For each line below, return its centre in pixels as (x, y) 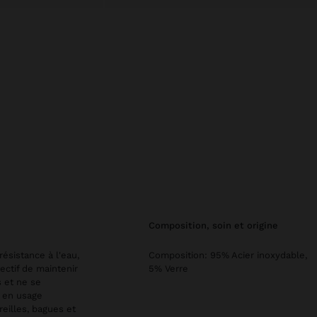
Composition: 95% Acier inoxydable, (228, 255)
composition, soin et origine (217, 225)
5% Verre (168, 269)
